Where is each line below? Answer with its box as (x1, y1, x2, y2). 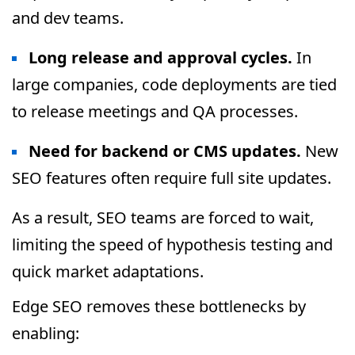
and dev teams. (12, 7, 124, 29)
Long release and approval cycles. (29, 47, 292, 68)
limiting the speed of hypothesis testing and (12, 234, 333, 255)
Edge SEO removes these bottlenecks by (12, 296, 306, 317)
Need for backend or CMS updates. (29, 140, 301, 162)
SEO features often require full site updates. (12, 167, 331, 189)
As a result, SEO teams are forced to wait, (12, 207, 314, 228)
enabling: (12, 323, 79, 344)
